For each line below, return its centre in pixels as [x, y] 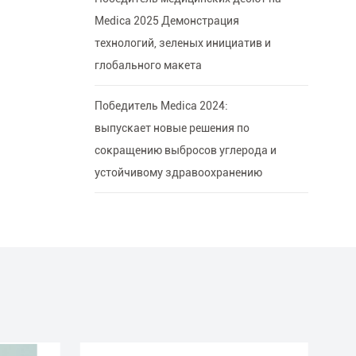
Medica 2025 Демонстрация [166, 21]
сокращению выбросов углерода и [185, 151]
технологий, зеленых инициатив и [182, 43]
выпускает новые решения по [172, 128]
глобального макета [148, 66]
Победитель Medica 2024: [161, 106]
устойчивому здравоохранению [178, 173]
